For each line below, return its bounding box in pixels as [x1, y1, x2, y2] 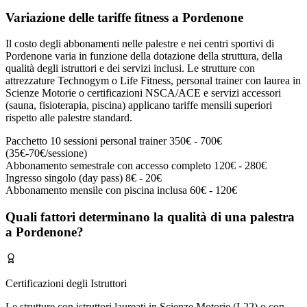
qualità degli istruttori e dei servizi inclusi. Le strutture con [5, 62, 255, 75]
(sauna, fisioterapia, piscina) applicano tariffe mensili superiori [5, 99, 272, 112]
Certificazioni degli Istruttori [5, 277, 127, 289]
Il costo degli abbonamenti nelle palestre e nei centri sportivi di [5, 38, 274, 50]
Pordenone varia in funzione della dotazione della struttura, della [5, 50, 282, 62]
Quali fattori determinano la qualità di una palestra [5, 210, 295, 225]
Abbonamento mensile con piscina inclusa [5, 184, 187, 197]
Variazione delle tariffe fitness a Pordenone [5, 10, 243, 25]
